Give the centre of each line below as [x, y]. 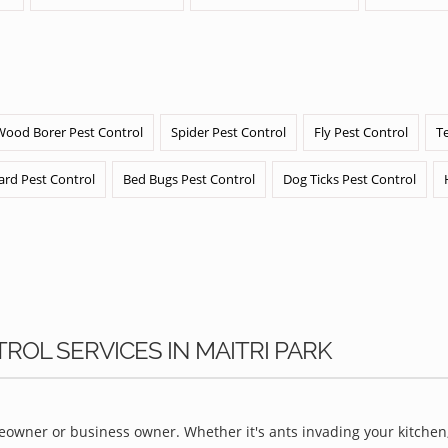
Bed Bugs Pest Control [189, 179]
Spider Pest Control [228, 132]
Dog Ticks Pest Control [349, 179]
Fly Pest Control [361, 132]
